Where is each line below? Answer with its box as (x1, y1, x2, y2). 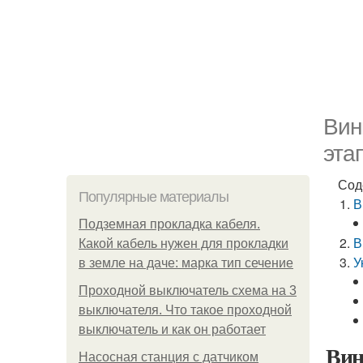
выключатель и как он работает (79, 322, 266, 336)
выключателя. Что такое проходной (79, 303, 292, 317)
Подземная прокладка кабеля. (79, 217, 260, 231)
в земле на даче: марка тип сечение (79, 256, 293, 270)
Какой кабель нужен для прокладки (79, 237, 288, 250)
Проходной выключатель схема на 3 (79, 284, 297, 297)
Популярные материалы (79, 189, 228, 205)
